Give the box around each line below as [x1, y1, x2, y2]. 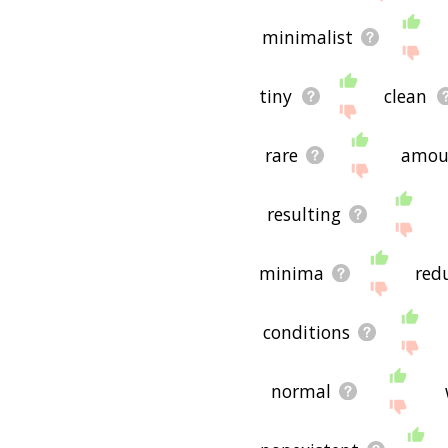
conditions [263, 320, 351, 345]
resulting [266, 202, 341, 227]
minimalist [261, 24, 353, 49]
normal [270, 379, 331, 404]
